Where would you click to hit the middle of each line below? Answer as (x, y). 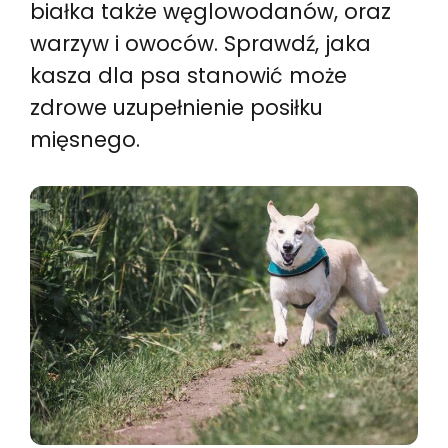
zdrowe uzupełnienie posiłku (176, 107)
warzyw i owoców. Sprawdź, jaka (200, 43)
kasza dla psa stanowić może (188, 75)
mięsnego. (85, 139)
